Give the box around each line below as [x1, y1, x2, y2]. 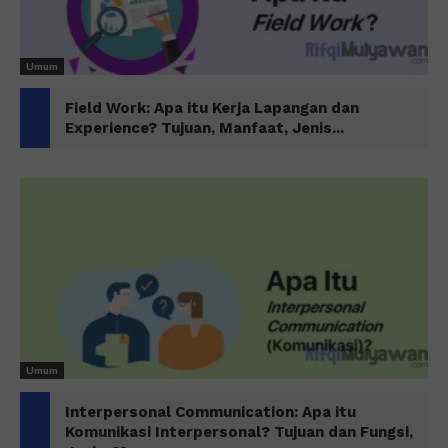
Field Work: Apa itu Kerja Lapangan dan [65, 98, 359, 117]
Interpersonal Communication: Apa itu [65, 403, 356, 422]
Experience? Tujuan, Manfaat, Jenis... [65, 118, 344, 137]
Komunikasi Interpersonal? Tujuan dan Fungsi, [65, 423, 413, 442]
